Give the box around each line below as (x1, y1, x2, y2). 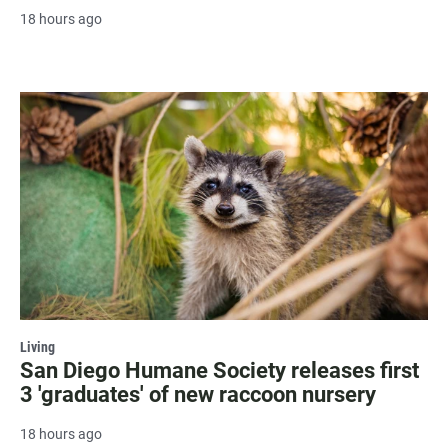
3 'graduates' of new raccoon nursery (20, 381, 376, 407)
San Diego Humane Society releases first (20, 357, 419, 383)
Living (20, 338, 55, 355)
